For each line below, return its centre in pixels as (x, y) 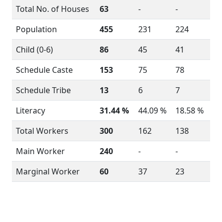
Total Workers (42, 131)
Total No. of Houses (53, 9)
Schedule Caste (44, 70)
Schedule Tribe (43, 90)
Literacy (30, 111)
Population (36, 29)
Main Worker (40, 151)
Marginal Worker (48, 171)
